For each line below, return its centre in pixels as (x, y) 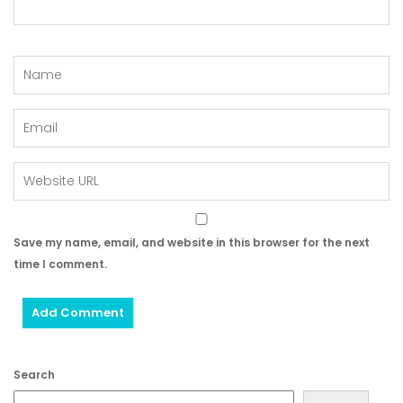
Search (34, 375)
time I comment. (60, 264)
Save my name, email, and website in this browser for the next (192, 242)
